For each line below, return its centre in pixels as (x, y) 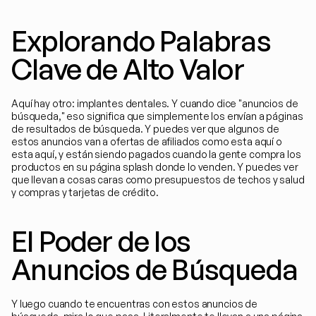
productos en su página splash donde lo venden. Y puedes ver (155, 167)
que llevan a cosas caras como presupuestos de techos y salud (158, 180)
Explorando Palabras (141, 41)
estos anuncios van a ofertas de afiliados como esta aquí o (147, 141)
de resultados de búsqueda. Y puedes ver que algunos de (145, 129)
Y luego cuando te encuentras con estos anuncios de (134, 304)
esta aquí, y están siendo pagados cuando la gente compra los (156, 154)
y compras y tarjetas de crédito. (85, 192)
